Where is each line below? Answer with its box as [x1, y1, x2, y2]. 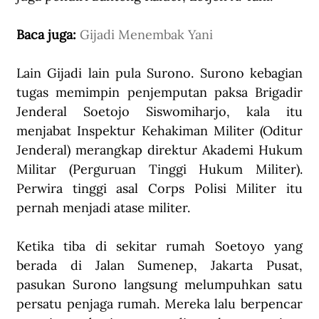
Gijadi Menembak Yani [80, 26, 213, 43]
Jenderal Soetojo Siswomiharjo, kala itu [16, 103, 303, 120]
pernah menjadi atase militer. [16, 199, 194, 216]
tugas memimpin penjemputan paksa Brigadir [16, 84, 303, 101]
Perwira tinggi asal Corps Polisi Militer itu [16, 180, 303, 197]
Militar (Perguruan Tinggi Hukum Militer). [16, 161, 303, 178]
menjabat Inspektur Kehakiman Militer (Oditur [16, 122, 303, 140]
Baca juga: [16, 26, 80, 43]
